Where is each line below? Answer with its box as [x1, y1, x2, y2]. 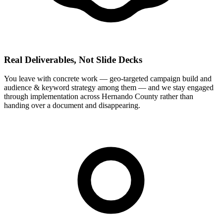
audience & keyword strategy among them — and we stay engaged [4, 83, 214, 92]
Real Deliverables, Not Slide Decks [4, 54, 142, 65]
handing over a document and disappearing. [4, 101, 140, 110]
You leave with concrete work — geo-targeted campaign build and [4, 74, 212, 83]
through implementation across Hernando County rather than [4, 92, 193, 101]
